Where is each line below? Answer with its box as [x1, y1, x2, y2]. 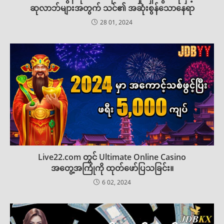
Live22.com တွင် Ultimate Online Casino [38, 151, 186, 162]
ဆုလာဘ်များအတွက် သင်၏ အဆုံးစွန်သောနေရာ [29, 2, 194, 13]
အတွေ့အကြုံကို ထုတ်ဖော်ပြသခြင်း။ [50, 162, 173, 173]
